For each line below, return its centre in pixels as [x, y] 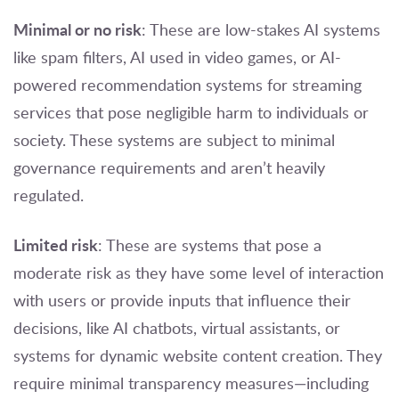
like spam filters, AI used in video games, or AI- [177, 57]
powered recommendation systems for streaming [187, 84]
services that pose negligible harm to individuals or [191, 112]
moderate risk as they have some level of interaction [199, 272]
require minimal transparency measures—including [191, 383]
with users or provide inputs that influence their [182, 300]
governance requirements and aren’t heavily [169, 167]
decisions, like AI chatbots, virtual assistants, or [177, 327]
